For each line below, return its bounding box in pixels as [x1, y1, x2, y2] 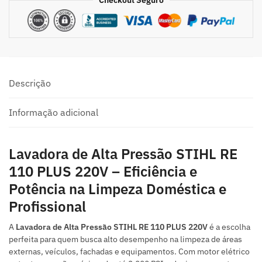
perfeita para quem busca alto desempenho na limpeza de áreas [9, 234, 242, 245]
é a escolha [208, 222, 250, 233]
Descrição [9, 77, 51, 89]
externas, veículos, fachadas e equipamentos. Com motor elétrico [9, 246, 250, 257]
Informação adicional [9, 106, 98, 119]
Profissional [9, 197, 86, 216]
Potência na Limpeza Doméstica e [9, 180, 226, 199]
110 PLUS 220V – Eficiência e [9, 162, 197, 181]
